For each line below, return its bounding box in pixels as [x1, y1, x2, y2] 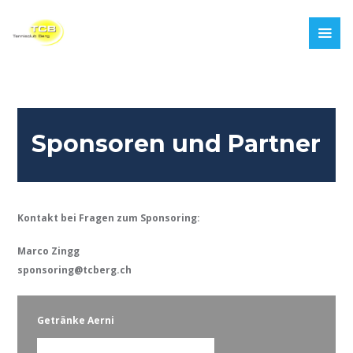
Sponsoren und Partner [32, 129, 321, 159]
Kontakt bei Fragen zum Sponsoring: [17, 210, 201, 225]
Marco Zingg [17, 243, 80, 258]
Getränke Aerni [37, 313, 115, 327]
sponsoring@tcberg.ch [17, 262, 132, 277]
